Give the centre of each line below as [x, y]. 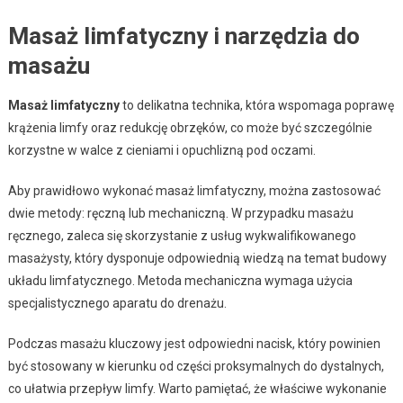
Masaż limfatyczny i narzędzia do [184, 36]
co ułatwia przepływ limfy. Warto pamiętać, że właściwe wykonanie [197, 388]
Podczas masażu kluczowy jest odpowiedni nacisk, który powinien [194, 343]
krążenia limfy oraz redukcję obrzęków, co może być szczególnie [190, 127]
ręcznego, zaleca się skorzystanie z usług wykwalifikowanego [182, 235]
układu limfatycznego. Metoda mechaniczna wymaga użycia [180, 280]
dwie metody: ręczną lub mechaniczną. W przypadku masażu [180, 213]
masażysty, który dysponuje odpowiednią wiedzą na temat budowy [197, 258]
